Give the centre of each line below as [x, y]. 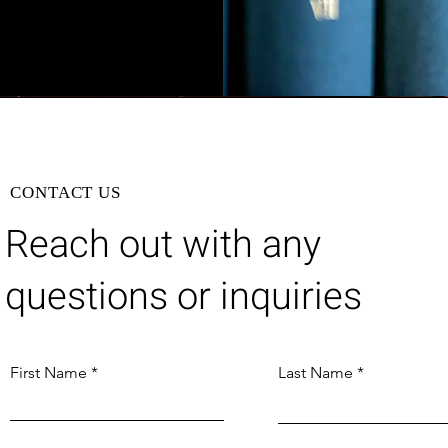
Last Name [316, 372]
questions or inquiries [184, 297]
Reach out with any [163, 245]
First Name [49, 372]
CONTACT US [65, 192]
